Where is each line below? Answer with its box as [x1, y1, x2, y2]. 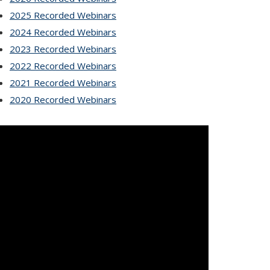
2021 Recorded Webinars [10, 77, 116, 89]
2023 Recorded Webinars [10, 43, 116, 55]
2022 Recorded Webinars [10, 60, 116, 72]
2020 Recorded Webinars [10, 93, 116, 105]
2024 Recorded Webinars [10, 26, 116, 38]
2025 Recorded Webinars [10, 9, 116, 21]
